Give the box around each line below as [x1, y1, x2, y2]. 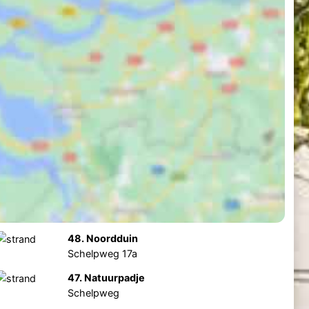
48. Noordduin [68, 232, 139, 245]
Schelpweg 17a [68, 248, 138, 260]
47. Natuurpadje [68, 272, 146, 284]
